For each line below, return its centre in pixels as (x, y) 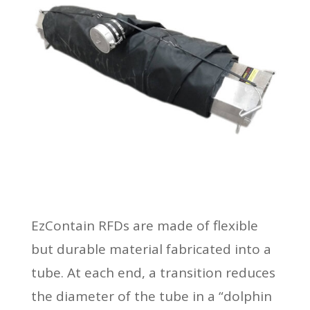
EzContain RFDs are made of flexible (144, 225)
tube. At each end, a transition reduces (153, 272)
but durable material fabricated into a (151, 249)
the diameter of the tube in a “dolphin (151, 296)
